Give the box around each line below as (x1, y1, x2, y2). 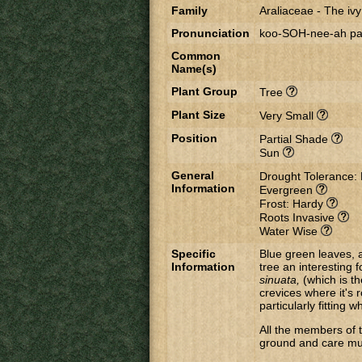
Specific (171, 247, 216, 260)
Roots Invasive (259, 211, 338, 224)
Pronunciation (171, 27, 250, 40)
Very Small (259, 109, 317, 122)
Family (171, 4, 208, 17)
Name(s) (171, 62, 217, 75)
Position (171, 132, 217, 145)
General (171, 169, 214, 182)
